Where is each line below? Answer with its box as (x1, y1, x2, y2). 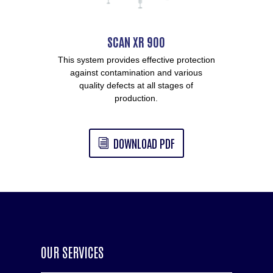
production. (115, 93, 158, 104)
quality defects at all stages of (79, 80, 194, 91)
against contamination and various (70, 68, 203, 78)
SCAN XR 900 (107, 34, 166, 50)
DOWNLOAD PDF (113, 135, 175, 151)
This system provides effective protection (57, 55, 215, 65)
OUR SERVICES (41, 243, 104, 260)
